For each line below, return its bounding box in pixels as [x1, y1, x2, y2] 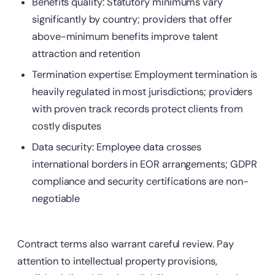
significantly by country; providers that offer [32, 13, 232, 26]
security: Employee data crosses [55, 141, 202, 154]
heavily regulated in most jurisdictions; [32, 85, 209, 99]
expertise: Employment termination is [88, 68, 258, 82]
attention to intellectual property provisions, [17, 255, 217, 268]
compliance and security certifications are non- [32, 175, 249, 188]
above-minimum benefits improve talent [32, 30, 219, 44]
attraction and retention [32, 47, 141, 61]
